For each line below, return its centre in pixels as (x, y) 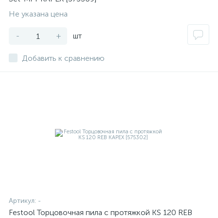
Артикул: (23, 201)
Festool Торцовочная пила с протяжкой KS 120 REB (100, 212)
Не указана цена (38, 14)
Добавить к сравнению (63, 58)
